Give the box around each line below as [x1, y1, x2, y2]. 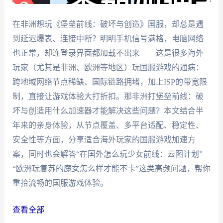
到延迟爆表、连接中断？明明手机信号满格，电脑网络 [12, 34, 204, 43]
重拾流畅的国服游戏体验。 [12, 178, 108, 187]
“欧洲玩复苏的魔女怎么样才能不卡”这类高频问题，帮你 [12, 164, 211, 173]
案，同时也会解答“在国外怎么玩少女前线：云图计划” [12, 149, 203, 158]
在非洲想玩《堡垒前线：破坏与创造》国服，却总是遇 [12, 19, 204, 28]
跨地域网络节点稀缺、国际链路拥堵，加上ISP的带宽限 [12, 77, 207, 86]
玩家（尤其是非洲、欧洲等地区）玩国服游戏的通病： [12, 63, 204, 72]
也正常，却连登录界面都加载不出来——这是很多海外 [12, 48, 204, 57]
